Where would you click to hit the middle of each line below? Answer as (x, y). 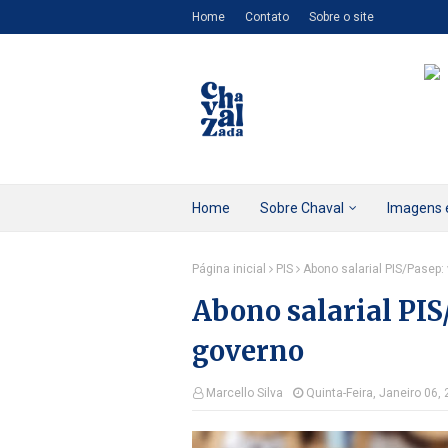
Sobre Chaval (302, 208)
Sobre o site (341, 17)
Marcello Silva (244, 393)
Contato (267, 17)
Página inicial (229, 269)
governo (248, 351)
